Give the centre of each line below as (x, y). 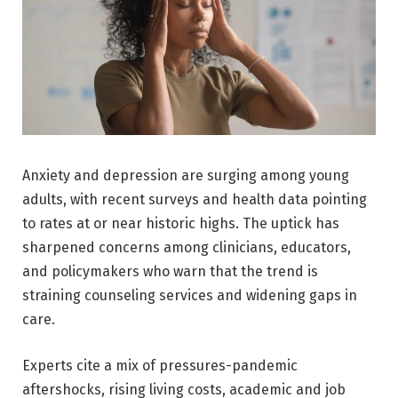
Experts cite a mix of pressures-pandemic (160, 365)
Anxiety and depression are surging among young (186, 175)
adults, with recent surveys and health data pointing (195, 199)
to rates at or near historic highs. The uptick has (181, 223)
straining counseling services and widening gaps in (190, 295)
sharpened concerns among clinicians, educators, (187, 247)
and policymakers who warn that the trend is (170, 271)
